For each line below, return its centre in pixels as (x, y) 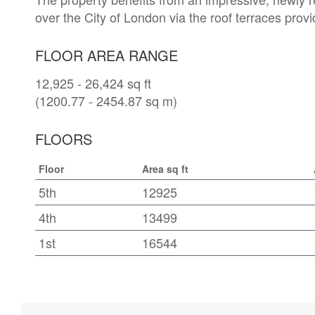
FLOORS (64, 139)
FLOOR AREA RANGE (107, 55)
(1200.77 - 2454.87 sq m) (106, 100)
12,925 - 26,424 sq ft (93, 83)
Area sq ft (165, 168)
